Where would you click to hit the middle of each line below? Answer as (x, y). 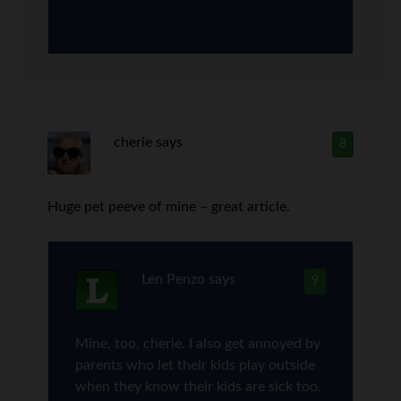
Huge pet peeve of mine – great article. (169, 206)
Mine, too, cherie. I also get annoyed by (198, 343)
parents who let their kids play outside (196, 365)
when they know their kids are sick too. (199, 386)
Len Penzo (173, 279)
